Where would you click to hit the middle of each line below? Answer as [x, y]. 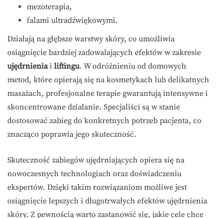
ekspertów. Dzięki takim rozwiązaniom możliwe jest [97, 188]
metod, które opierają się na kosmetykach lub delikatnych [108, 80]
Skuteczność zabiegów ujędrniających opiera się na [96, 160]
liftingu [67, 66]
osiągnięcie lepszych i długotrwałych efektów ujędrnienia [107, 201]
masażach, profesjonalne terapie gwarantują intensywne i [108, 94]
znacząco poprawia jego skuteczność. [72, 135]
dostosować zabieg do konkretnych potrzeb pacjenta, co [104, 121]
